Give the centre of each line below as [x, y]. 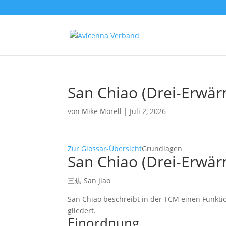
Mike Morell [102, 111]
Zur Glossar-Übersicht [105, 149]
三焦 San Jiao [89, 180]
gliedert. [82, 211]
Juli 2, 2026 [148, 111]
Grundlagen [162, 149]
